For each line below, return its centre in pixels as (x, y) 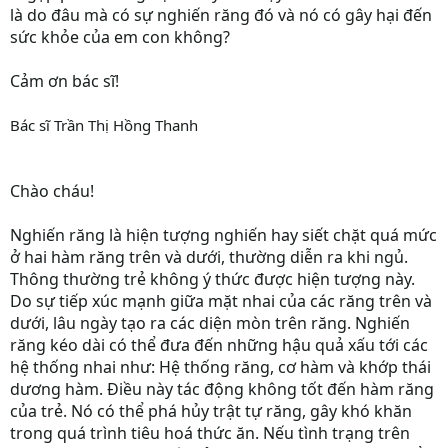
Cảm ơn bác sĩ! (64, 81)
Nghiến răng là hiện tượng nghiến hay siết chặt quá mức (223, 235)
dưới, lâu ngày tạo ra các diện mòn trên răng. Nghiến (210, 323)
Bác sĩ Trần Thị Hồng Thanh (104, 125)
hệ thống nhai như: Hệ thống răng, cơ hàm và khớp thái (220, 367)
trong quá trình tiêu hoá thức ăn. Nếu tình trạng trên (210, 433)
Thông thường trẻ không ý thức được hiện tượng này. (212, 279)
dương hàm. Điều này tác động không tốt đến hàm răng (222, 389)
